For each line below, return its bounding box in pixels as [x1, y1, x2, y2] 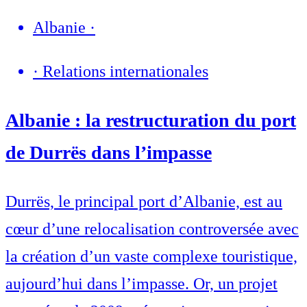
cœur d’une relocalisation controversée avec [5, 220, 299, 238]
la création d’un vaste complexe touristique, [5, 247, 297, 266]
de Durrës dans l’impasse [5, 142, 212, 164]
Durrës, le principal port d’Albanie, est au [5, 193, 282, 211]
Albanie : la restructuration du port [5, 110, 296, 132]
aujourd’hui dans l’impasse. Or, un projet [5, 275, 278, 293]
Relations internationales [42, 62, 208, 81]
